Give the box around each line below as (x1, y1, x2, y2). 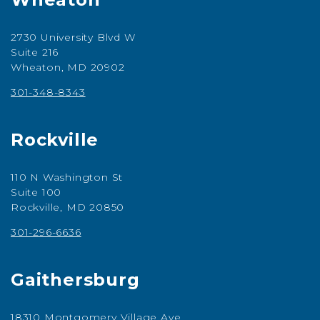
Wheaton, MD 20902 (11, 61, 125, 74)
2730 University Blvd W (11, 31, 136, 44)
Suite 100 (11, 186, 62, 199)
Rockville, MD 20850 (11, 201, 125, 214)
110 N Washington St (11, 171, 124, 184)
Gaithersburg (11, 269, 140, 291)
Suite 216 (11, 46, 59, 59)
